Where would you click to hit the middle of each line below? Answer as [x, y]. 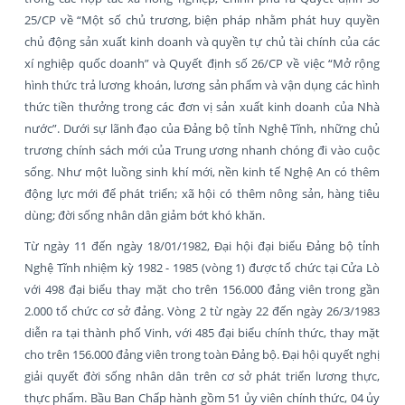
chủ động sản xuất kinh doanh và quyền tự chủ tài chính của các [202, 41]
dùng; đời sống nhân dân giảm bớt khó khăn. [145, 215]
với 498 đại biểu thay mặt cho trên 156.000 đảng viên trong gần [202, 289]
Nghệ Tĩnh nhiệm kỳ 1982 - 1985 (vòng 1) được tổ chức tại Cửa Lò [202, 267]
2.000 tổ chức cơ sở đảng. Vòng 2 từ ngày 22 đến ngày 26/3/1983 [202, 311]
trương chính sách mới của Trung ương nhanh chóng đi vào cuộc [202, 150]
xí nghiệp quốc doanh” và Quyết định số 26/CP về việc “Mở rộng [202, 63]
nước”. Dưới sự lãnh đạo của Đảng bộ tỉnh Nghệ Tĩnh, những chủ [202, 128]
